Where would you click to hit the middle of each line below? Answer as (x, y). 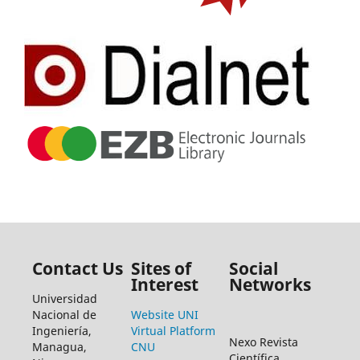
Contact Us (77, 269)
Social (254, 269)
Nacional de (64, 314)
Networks (270, 285)
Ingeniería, (61, 330)
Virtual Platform (173, 330)
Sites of (161, 269)
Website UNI (164, 314)
